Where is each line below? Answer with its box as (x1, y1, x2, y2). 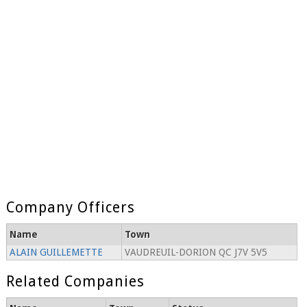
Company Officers (5, 199, 135, 217)
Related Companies (5, 273, 145, 291)
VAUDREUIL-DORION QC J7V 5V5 (124, 247, 267, 258)
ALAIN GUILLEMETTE (9, 247, 103, 258)
